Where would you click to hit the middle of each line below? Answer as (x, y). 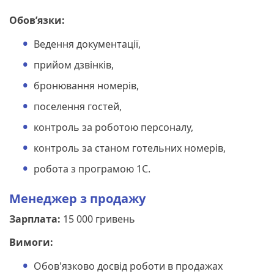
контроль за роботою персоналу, (113, 127)
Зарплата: (35, 219)
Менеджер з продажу (77, 198)
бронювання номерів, (86, 85)
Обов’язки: (37, 20)
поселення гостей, (78, 106)
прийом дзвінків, (74, 65)
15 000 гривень (98, 219)
